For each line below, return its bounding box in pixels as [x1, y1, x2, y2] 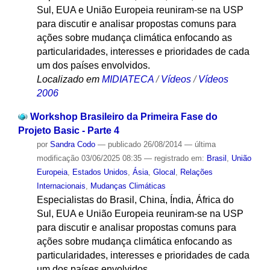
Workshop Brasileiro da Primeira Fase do [30, 111, 218, 122]
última [194, 140, 216, 149]
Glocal [152, 168, 175, 177]
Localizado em [36, 74, 99, 85]
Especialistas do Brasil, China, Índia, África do [36, 195, 234, 206]
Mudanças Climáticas [90, 181, 166, 191]
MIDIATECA [101, 74, 154, 85]
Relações [180, 168, 213, 177]
